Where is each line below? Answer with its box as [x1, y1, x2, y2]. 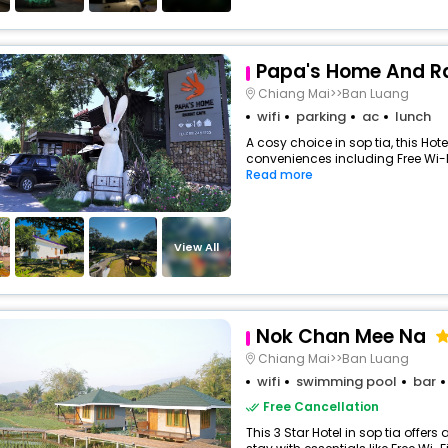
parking [295, 107, 346, 126]
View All [174, 238, 220, 255]
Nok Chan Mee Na [255, 323, 426, 350]
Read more [245, 166, 313, 183]
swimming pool [295, 372, 397, 391]
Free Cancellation [262, 398, 379, 415]
